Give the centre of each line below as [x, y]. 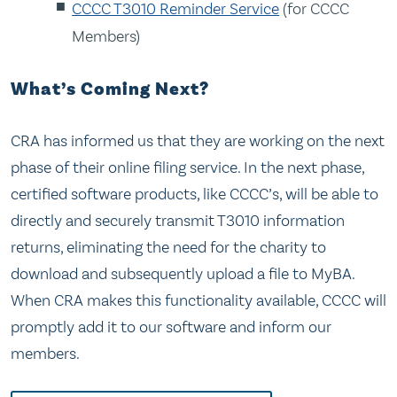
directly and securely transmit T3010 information [178, 221]
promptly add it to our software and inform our [171, 327]
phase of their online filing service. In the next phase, [187, 168]
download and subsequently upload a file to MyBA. [183, 274]
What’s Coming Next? [110, 89]
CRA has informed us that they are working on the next [198, 141]
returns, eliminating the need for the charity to [168, 248]
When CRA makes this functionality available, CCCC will [198, 301]
